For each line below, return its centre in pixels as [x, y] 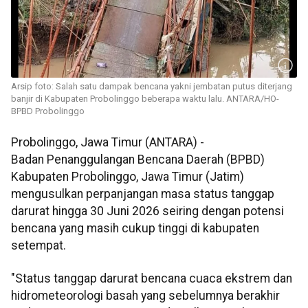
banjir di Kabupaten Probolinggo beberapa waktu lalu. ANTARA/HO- [145, 99]
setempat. [38, 246]
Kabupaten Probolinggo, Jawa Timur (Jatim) [128, 177]
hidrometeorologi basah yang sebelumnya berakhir [145, 295]
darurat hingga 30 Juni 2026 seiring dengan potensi [147, 211]
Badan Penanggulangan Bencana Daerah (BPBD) [138, 160]
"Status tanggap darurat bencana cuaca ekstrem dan [152, 278]
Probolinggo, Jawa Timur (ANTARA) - [108, 143]
